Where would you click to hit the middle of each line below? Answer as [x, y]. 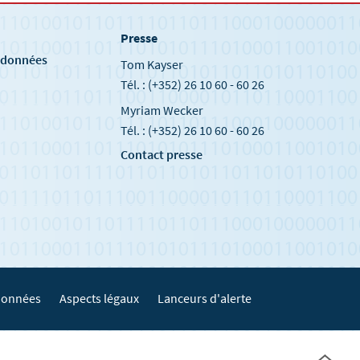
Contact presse [161, 155]
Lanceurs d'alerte [205, 299]
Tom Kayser [153, 64]
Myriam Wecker [163, 110]
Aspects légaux [99, 299]
